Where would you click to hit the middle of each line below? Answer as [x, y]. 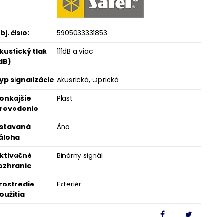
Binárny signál [79, 155]
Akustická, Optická [87, 80]
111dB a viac [75, 51]
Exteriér [69, 184]
